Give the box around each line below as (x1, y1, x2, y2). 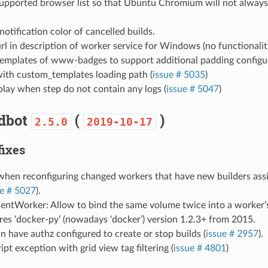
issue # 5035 (152, 69, 205, 80)
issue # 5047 (166, 84, 219, 94)
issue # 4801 (173, 243, 226, 253)
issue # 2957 (205, 229, 258, 239)
